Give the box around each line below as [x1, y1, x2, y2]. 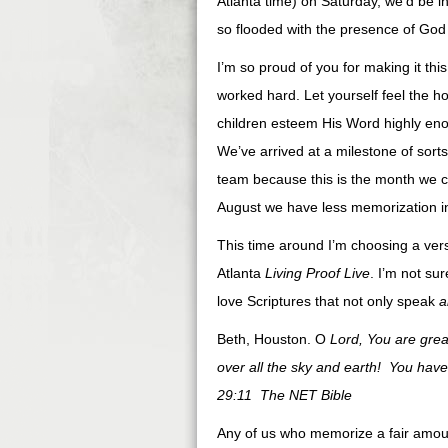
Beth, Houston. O [217, 331, 326, 347]
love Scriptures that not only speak [217, 293, 439, 309]
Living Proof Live [265, 265, 370, 281]
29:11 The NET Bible [217, 387, 352, 403]
